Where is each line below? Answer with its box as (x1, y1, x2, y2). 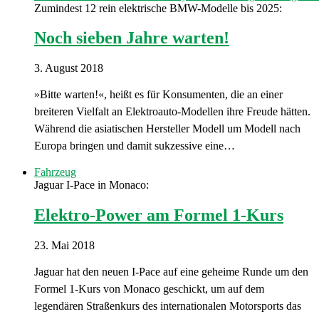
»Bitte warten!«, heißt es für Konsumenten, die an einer (34, 88, 283, 101)
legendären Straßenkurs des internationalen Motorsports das (34, 300, 301, 313)
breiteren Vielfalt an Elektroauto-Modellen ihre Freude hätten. (34, 105, 310, 118)
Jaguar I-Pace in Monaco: (34, 179, 149, 192)
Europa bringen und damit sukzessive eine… (34, 140, 235, 152)
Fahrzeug (34, 166, 76, 179)
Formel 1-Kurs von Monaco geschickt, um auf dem (34, 283, 264, 296)
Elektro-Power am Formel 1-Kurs (34, 206, 283, 225)
